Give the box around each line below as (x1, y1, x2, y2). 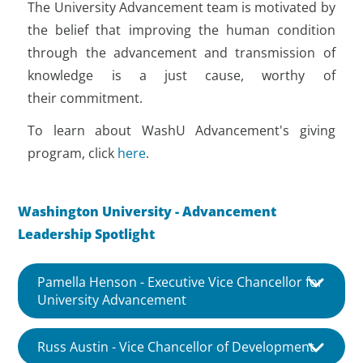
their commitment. (28, 88, 143, 107)
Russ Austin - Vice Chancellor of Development (37, 338, 315, 357)
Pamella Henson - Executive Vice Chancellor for (37, 273, 324, 292)
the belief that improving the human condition (28, 20, 335, 39)
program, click (28, 143, 118, 162)
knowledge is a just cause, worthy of (28, 66, 335, 84)
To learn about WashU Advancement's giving (28, 121, 335, 139)
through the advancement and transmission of (28, 43, 335, 62)
